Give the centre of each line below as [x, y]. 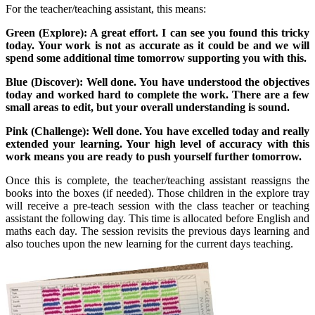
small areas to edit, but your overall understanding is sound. [148, 107]
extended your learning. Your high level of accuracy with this [157, 143]
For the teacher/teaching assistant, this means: [106, 8]
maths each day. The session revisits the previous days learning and [157, 231]
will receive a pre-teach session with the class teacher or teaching [157, 205]
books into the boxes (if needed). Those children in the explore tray [157, 193]
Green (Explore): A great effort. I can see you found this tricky [157, 32]
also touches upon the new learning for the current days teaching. [151, 243]
